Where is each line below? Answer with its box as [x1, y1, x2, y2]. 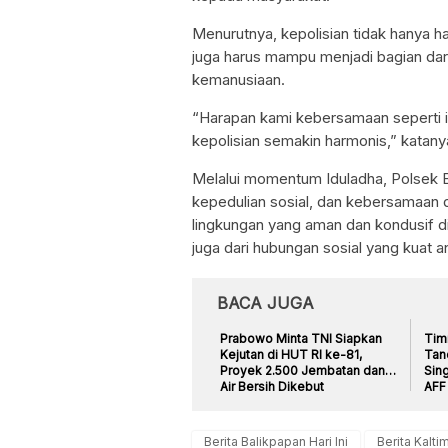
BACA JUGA [217, 292, 314, 313]
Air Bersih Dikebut [220, 378, 324, 394]
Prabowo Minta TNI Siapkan [220, 330, 382, 346]
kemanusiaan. [192, 69, 285, 89]
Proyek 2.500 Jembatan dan [220, 362, 385, 378]
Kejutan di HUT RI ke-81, [220, 346, 362, 362]
